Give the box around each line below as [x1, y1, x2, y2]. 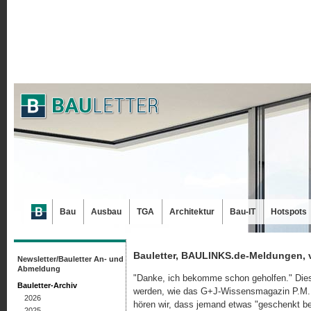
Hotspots [271, 207, 307, 217]
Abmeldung [17, 264, 60, 273]
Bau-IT [230, 207, 255, 217]
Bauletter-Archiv [17, 281, 77, 289]
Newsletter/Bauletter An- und [17, 255, 124, 263]
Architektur [169, 207, 215, 217]
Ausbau [91, 207, 121, 217]
